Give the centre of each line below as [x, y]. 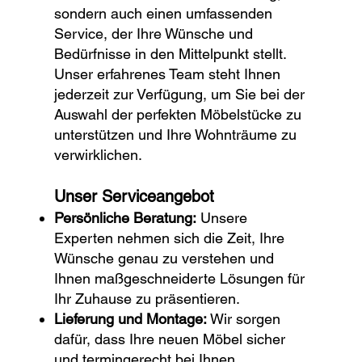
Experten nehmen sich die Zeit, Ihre [170, 238]
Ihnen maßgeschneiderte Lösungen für [180, 279]
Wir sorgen [244, 319]
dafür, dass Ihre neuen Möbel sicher [170, 339]
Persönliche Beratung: [126, 218]
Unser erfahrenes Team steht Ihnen [168, 74]
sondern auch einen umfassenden [164, 14]
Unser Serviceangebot [135, 197]
